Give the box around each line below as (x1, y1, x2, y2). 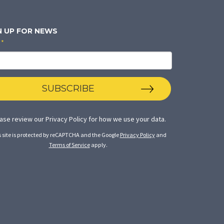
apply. (89, 140, 107, 148)
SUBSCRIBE (41, 82, 94, 94)
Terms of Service (48, 140, 90, 148)
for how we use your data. (87, 114, 166, 123)
